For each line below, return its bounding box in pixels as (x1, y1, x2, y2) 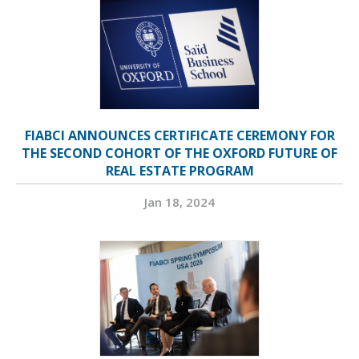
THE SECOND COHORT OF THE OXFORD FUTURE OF (22, 144, 337, 163)
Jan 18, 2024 (144, 194, 215, 211)
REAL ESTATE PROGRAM (105, 162, 254, 180)
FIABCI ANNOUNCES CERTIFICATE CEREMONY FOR (24, 127, 335, 145)
